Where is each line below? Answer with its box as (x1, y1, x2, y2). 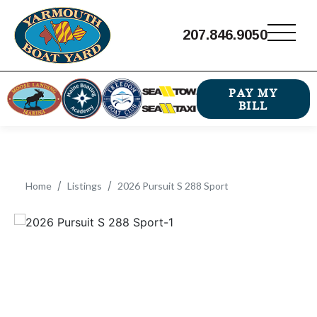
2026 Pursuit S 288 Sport (117, 180, 229, 192)
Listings (67, 180, 102, 192)
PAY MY (229, 86, 278, 99)
